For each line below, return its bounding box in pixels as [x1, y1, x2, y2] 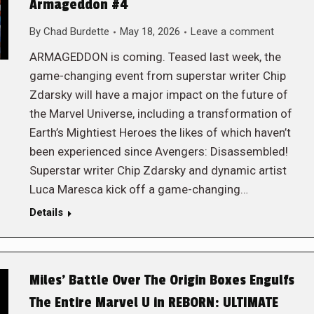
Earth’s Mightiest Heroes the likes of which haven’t [29, 125, 291, 139]
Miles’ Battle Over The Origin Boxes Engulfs [29, 272, 294, 289]
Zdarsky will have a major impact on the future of [29, 88, 288, 102]
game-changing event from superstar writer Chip [29, 69, 286, 83]
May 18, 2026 [119, 25, 180, 38]
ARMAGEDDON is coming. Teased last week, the [29, 50, 281, 64]
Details [29, 206, 63, 219]
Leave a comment [190, 25, 274, 38]
